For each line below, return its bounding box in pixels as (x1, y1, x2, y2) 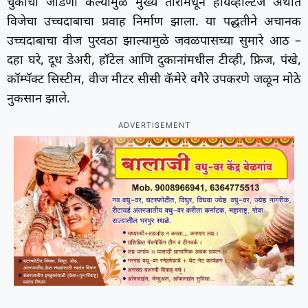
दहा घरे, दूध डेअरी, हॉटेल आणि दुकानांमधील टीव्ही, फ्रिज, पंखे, (7, 53, 301, 69)
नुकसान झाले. (7, 91, 70, 108)
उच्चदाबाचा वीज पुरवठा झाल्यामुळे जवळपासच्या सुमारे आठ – (7, 34, 301, 50)
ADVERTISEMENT (118, 121, 190, 131)
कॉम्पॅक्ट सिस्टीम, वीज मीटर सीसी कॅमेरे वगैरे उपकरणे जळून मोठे (7, 72, 301, 89)
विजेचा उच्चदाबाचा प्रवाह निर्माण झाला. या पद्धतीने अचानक (7, 14, 301, 31)
